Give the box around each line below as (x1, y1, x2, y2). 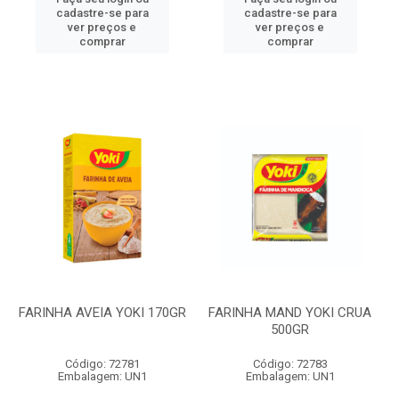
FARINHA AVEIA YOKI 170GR (18, 305, 186, 321)
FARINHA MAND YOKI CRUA (208, 305, 371, 321)
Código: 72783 (252, 357, 328, 370)
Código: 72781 (64, 357, 140, 370)
